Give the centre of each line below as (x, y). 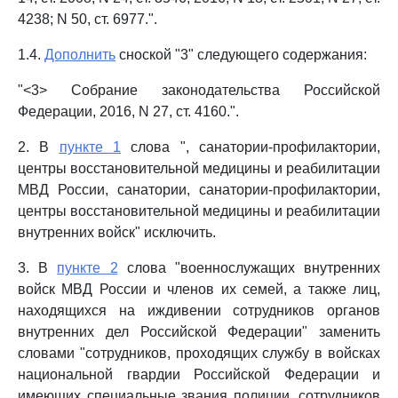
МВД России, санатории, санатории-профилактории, (199, 190)
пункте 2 (88, 268)
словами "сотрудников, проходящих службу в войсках (199, 353)
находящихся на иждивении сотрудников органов (199, 310)
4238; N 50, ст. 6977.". (88, 19)
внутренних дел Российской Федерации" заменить (199, 332)
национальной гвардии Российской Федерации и (199, 374)
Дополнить (80, 55)
